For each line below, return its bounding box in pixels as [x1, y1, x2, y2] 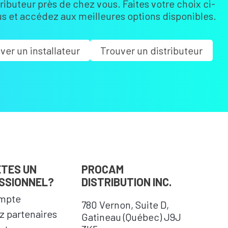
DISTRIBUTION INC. [81, 175, 172, 188]
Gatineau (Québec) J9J [81, 211, 181, 223]
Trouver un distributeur [100, 44, 203, 56]
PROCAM [81, 162, 124, 176]
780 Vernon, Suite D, [81, 198, 169, 211]
